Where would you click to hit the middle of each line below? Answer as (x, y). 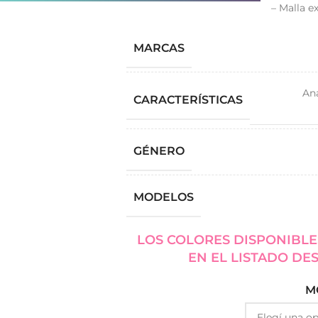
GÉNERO (159, 151)
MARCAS (159, 48)
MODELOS (163, 197)
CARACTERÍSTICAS (188, 99)
